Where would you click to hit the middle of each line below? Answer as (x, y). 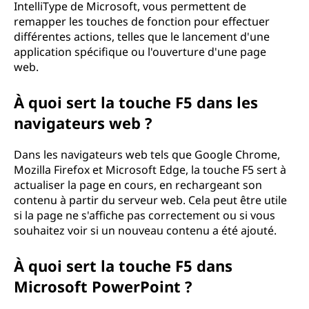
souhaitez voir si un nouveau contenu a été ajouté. (145, 230)
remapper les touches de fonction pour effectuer (142, 21)
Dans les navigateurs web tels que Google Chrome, (147, 154)
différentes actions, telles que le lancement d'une (142, 37)
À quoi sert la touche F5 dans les (136, 102)
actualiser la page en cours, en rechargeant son (138, 185)
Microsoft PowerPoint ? (103, 286)
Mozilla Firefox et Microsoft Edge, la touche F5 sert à (150, 170)
